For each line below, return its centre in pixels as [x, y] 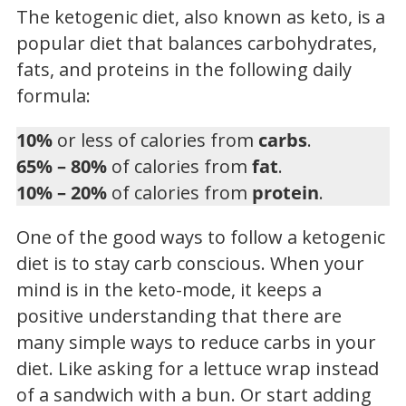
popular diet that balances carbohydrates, [197, 43]
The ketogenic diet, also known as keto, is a [201, 17]
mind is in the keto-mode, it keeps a [169, 290]
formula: [53, 96]
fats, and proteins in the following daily [184, 70]
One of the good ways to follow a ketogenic [201, 237]
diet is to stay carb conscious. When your [190, 264]
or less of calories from [155, 140]
